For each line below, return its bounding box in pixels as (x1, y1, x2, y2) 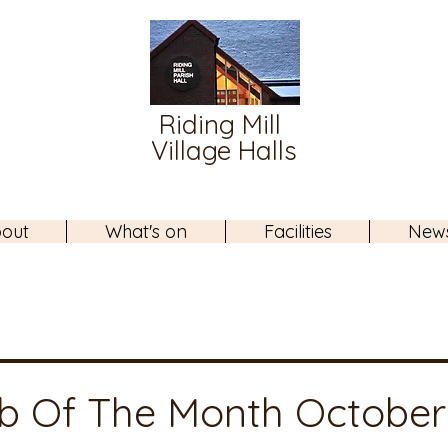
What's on (105, 220, 188, 243)
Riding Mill (159, 108, 288, 141)
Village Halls (150, 134, 297, 167)
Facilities (263, 220, 332, 243)
